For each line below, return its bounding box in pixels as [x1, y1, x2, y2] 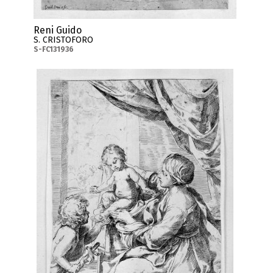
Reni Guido [33, 24, 82, 36]
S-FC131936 [33, 44, 74, 54]
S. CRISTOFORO [33, 34, 93, 45]
